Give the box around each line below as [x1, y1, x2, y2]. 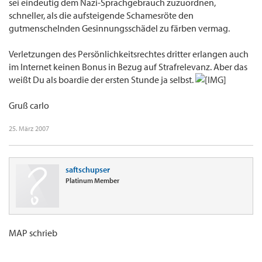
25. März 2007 [9, 124, 49, 133]
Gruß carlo [9, 99, 49, 112]
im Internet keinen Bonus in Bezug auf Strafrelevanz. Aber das [9, 61, 247, 73]
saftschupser [65, 164, 110, 175]
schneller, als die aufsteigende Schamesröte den [9, 9, 194, 22]
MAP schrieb [9, 227, 57, 239]
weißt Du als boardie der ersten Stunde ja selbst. [9, 74, 195, 86]
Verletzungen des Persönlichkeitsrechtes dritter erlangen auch [9, 48, 249, 60]
